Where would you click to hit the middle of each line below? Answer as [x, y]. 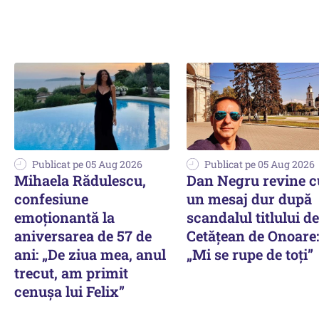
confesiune [51, 198]
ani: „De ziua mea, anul [90, 254]
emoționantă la [64, 217]
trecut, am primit [71, 272]
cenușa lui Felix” [69, 291]
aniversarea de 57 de [83, 235]
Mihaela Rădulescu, [80, 180]
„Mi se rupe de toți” [250, 254]
